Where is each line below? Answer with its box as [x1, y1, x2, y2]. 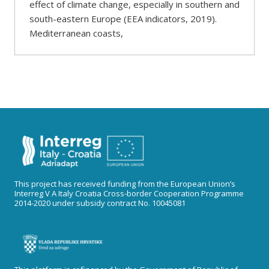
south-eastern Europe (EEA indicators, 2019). [29, 13, 217, 25]
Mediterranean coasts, [29, 27, 123, 39]
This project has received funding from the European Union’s [14, 178, 235, 189]
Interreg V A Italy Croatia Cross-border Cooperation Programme [14, 188, 244, 199]
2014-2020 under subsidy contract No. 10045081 [14, 198, 186, 208]
